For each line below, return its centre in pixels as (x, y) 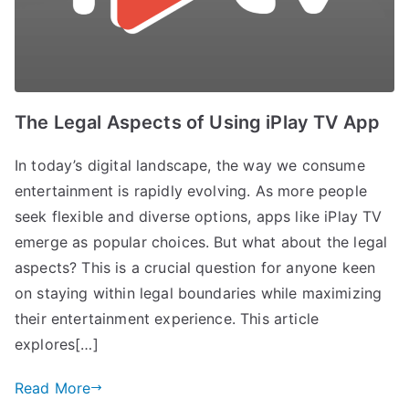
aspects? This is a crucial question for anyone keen (195, 267)
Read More (53, 388)
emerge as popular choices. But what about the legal (201, 241)
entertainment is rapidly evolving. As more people (191, 190)
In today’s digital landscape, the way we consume (190, 165)
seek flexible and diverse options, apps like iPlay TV (199, 216)
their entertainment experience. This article (167, 318)
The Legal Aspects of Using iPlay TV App (198, 122)
